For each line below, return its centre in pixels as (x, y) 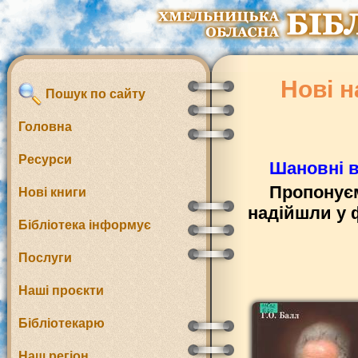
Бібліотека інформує (85, 225)
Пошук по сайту (94, 94)
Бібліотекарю (62, 323)
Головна (45, 127)
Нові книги (52, 192)
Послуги (45, 258)
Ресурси (45, 159)
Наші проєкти (61, 290)
